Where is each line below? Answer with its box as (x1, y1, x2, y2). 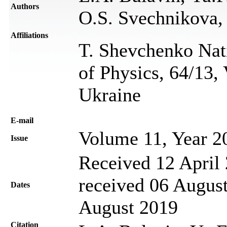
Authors (11, 2, 39, 11)
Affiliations (11, 30, 48, 40)
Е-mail (11, 116, 33, 125)
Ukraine (79, 84, 141, 105)
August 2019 (79, 196, 178, 218)
